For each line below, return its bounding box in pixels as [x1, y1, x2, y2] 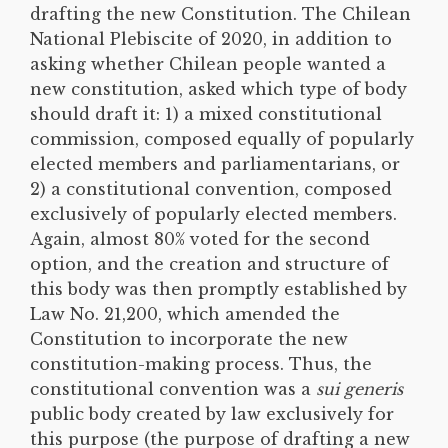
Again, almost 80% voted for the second [30, 228, 370, 249]
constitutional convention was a [30, 378, 316, 399]
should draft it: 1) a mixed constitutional [30, 103, 382, 124]
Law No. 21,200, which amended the [30, 303, 340, 324]
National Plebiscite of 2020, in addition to [30, 28, 392, 49]
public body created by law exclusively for [30, 403, 394, 424]
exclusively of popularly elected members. [30, 203, 397, 224]
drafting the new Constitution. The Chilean [30, 3, 411, 24]
